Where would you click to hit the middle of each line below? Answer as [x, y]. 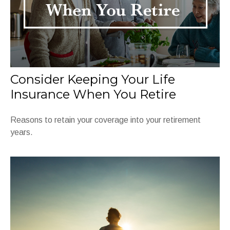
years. [22, 132]
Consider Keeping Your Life [93, 79]
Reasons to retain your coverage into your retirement [106, 120]
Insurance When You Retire [93, 94]
